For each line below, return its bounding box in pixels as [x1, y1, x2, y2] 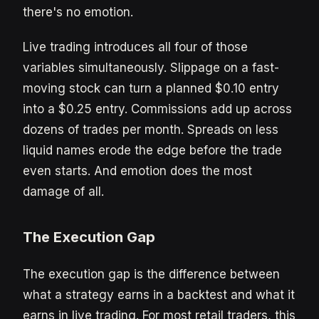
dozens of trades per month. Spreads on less [23, 122, 278, 137]
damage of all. [23, 184, 104, 199]
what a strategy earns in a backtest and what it [23, 288, 295, 302]
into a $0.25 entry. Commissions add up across [23, 102, 292, 116]
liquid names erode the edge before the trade [23, 143, 282, 157]
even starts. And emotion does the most [23, 164, 252, 178]
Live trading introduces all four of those [23, 40, 248, 54]
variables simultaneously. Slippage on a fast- [23, 61, 279, 75]
